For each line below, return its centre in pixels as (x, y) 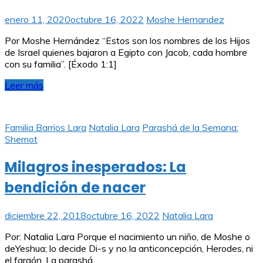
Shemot (21, 139)
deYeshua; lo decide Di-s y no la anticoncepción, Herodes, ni (129, 248)
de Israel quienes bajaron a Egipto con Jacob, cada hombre (126, 52)
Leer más (24, 85)
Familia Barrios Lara (45, 127)
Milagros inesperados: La (95, 167)
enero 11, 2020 (38, 19)
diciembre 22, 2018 (45, 215)
